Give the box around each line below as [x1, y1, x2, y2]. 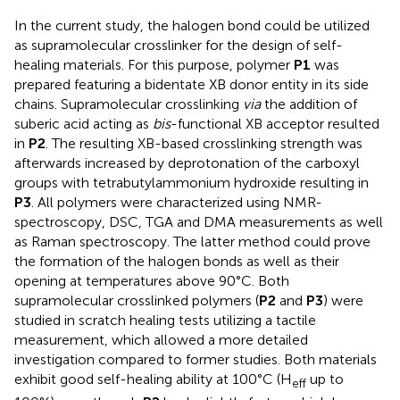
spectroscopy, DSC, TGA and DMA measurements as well [14, 213, 383, 231]
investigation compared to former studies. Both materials [14, 351, 377, 369]
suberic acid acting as [14, 115, 153, 133]
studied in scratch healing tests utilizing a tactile [14, 312, 316, 329]
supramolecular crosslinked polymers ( [14, 292, 259, 310]
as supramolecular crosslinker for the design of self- [14, 37, 343, 54]
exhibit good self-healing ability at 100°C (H [14, 371, 292, 388]
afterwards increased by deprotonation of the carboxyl [14, 154, 360, 172]
